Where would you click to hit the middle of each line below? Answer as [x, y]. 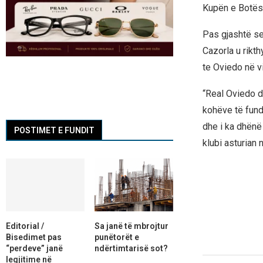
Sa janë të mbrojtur [131, 226]
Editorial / [25, 226]
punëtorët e [117, 237]
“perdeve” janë [34, 248]
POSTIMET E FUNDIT [54, 131]
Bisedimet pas [34, 237]
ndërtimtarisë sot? [131, 248]
